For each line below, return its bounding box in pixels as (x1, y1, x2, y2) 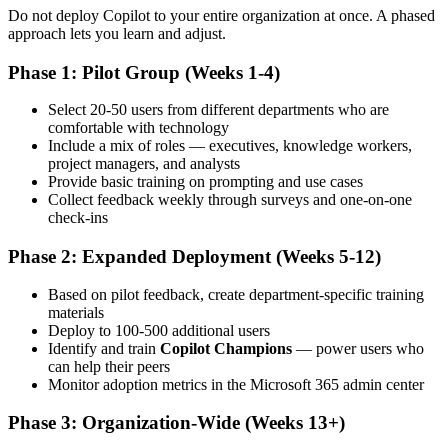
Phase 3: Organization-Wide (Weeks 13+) (8, 412, 345, 434)
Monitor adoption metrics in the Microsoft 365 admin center (48, 375, 424, 393)
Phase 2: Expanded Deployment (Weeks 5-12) (8, 246, 381, 267)
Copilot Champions (160, 339, 292, 357)
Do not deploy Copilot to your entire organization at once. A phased (8, 6, 435, 24)
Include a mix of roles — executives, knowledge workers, (48, 137, 412, 155)
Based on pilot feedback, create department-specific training (48, 285, 424, 303)
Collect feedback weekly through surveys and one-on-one (48, 191, 412, 209)
